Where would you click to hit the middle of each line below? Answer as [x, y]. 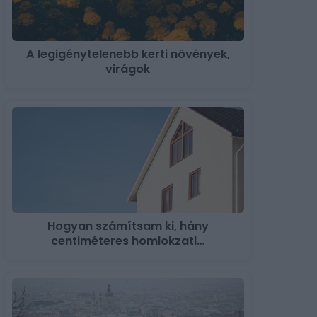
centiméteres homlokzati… [128, 241]
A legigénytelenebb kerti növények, [128, 54]
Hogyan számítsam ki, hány [128, 226]
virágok [128, 69]
